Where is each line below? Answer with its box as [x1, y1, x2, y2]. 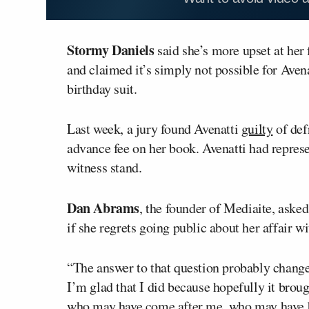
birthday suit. [67, 79, 137, 98]
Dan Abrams [67, 197, 139, 218]
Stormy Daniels [67, 39, 154, 60]
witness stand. [67, 157, 142, 177]
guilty [241, 119, 273, 138]
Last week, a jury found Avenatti [67, 119, 241, 138]
